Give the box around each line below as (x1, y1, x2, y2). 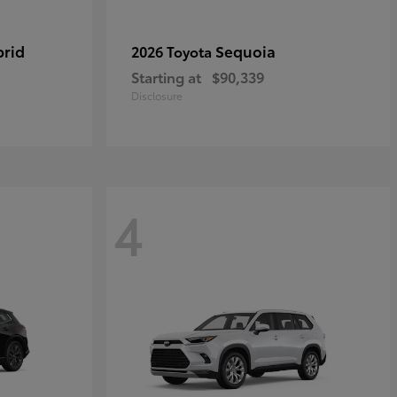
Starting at (131, 66, 201, 87)
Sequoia (215, 40, 276, 61)
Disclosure (131, 88, 183, 103)
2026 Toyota (131, 41, 215, 61)
